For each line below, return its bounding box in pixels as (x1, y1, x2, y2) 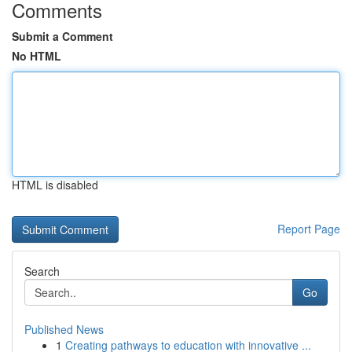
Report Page (277, 221, 340, 236)
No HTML (12, 48, 61, 64)
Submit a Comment (12, 28, 113, 44)
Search (24, 263, 60, 279)
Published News (24, 321, 104, 337)
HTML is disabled (12, 177, 98, 192)
